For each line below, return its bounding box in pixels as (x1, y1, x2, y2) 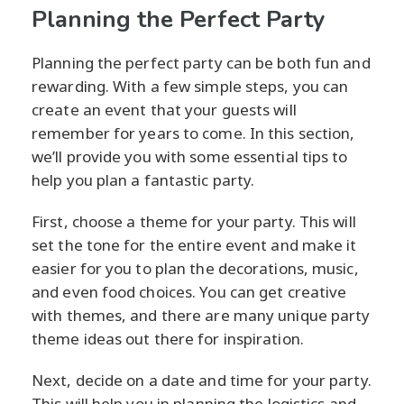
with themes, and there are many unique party (32, 304, 371, 326)
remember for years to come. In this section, (32, 122, 355, 143)
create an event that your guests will (32, 98, 297, 120)
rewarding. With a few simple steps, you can (32, 75, 349, 96)
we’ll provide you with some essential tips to (32, 145, 348, 167)
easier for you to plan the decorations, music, (32, 257, 359, 279)
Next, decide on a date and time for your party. (32, 369, 372, 390)
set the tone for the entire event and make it (32, 234, 357, 255)
